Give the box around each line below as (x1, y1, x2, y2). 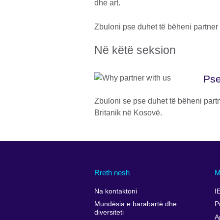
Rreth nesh (94, 168, 130, 177)
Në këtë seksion (94, 44, 176, 57)
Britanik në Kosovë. (94, 109, 162, 117)
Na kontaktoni (94, 188, 137, 195)
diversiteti (94, 209, 124, 217)
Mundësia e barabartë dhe (94, 200, 177, 208)
